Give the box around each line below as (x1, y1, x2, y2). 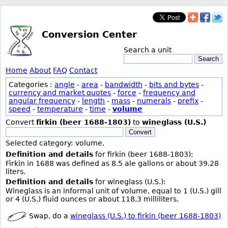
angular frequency (9, 97, 75, 105)
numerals (137, 97, 171, 105)
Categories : (9, 80, 54, 89)
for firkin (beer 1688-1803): (93, 150, 193, 158)
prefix (178, 97, 198, 105)
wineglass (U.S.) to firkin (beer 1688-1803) (70, 212, 221, 220)
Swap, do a (27, 212, 70, 220)
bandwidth (105, 80, 142, 89)
